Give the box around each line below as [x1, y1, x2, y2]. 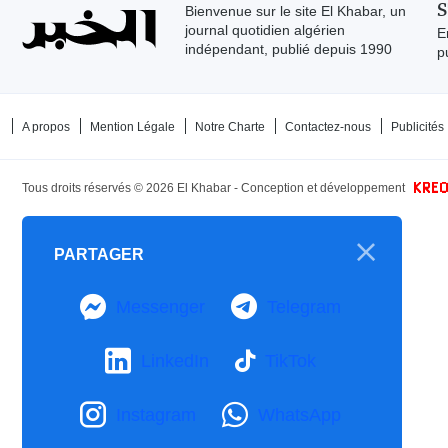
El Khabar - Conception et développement [174, 181, 408, 196]
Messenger [116, 296, 205, 317]
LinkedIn [141, 350, 209, 371]
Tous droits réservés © [22, 181, 146, 196]
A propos [22, 119, 70, 134]
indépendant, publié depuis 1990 [185, 40, 392, 57]
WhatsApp [258, 404, 341, 425]
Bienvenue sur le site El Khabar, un [185, 2, 406, 19]
